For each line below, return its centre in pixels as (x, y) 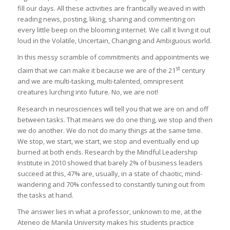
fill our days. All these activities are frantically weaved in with (111, 8)
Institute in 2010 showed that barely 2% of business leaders (110, 162)
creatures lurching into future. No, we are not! (88, 92)
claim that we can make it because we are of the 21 (96, 71)
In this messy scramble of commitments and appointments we (113, 57)
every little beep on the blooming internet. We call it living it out (114, 30)
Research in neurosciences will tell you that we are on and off (113, 109)
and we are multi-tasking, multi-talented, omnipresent (100, 81)
